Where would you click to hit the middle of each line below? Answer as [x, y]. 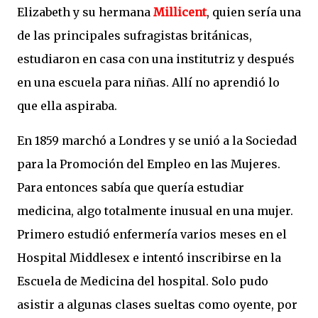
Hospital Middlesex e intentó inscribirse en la [149, 258]
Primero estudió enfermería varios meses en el [152, 235]
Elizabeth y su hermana [85, 12]
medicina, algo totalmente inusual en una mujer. [155, 211]
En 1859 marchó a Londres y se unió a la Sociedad [157, 141]
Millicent [180, 12]
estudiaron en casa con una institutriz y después [156, 59]
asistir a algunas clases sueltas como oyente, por [157, 305]
